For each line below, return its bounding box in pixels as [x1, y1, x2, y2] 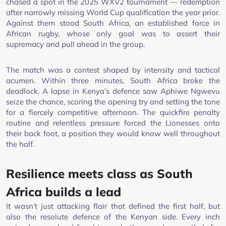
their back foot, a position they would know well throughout [6, 129, 220, 139]
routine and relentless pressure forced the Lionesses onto [6, 118, 220, 128]
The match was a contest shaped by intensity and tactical [6, 65, 220, 75]
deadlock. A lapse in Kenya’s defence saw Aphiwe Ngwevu [6, 86, 220, 96]
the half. [6, 139, 34, 149]
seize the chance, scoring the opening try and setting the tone [6, 97, 220, 107]
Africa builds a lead [6, 184, 121, 200]
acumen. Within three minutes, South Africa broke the [6, 76, 220, 86]
